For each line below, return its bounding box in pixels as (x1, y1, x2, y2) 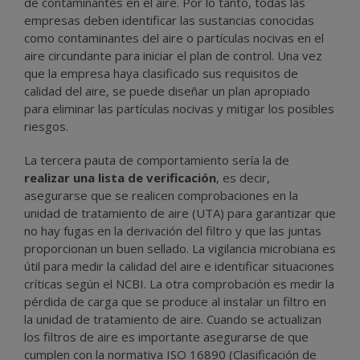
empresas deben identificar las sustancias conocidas (24, 12, 314, 29)
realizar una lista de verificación (24, 170, 216, 186)
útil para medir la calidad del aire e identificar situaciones (24, 258, 334, 275)
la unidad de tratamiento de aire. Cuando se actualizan (24, 311, 321, 328)
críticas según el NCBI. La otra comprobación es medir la (24, 276, 334, 292)
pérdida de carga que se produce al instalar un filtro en (24, 293, 326, 310)
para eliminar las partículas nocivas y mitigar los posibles (24, 100, 334, 117)
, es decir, (216, 170, 270, 186)
